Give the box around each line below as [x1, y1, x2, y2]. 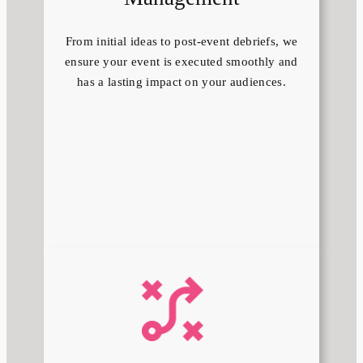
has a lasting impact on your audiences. [77, 75, 286, 89]
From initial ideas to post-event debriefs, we [65, 35, 298, 49]
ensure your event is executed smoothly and [65, 55, 298, 69]
